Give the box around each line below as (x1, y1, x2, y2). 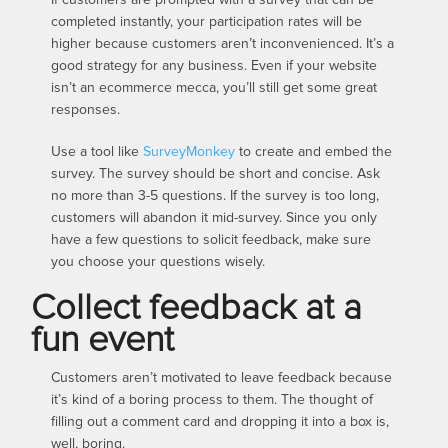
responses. (51, 102, 121, 117)
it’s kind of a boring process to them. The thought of (51, 392, 374, 407)
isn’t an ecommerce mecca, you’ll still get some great (51, 80, 378, 95)
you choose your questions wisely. (51, 254, 266, 269)
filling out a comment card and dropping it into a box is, (51, 414, 390, 429)
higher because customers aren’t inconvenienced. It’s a (51, 36, 395, 51)
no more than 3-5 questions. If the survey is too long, (51, 188, 380, 203)
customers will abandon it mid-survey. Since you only (51, 210, 378, 225)
